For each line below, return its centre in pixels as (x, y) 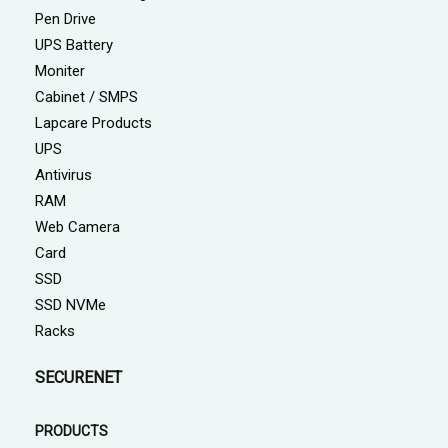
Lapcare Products (93, 122)
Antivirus (63, 174)
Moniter (60, 70)
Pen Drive (65, 18)
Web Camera (77, 226)
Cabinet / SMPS (86, 96)
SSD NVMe (70, 304)
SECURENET (78, 377)
